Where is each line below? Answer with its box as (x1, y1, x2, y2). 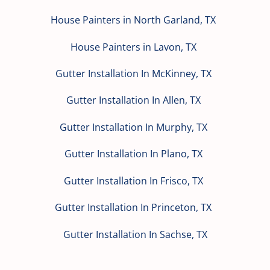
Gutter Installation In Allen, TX (66, 93, 201, 107)
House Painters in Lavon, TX (70, 40, 196, 54)
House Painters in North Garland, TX (51, 13, 216, 27)
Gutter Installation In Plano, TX (64, 147, 202, 161)
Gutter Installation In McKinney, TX (55, 67, 212, 81)
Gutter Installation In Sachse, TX (63, 227, 207, 241)
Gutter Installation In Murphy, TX (59, 120, 207, 134)
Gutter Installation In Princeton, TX (55, 201, 212, 215)
